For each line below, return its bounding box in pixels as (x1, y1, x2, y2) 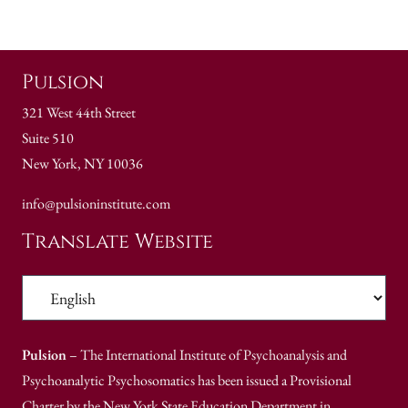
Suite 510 (22, 128, 74, 148)
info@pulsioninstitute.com (22, 194, 170, 214)
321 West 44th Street (22, 103, 136, 123)
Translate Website (22, 229, 214, 256)
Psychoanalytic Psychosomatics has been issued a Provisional (22, 371, 352, 391)
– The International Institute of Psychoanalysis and (66, 345, 347, 365)
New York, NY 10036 (22, 154, 143, 174)
